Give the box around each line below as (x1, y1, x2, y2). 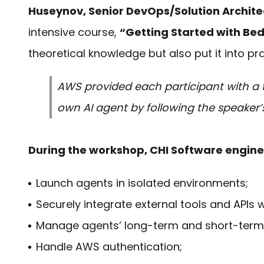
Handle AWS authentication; (36, 239, 182, 254)
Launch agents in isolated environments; (36, 176, 248, 190)
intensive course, (28, 25, 120, 39)
